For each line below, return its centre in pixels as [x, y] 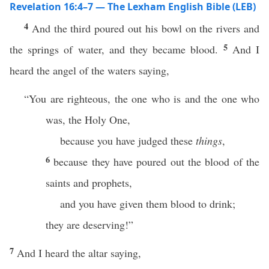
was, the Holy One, [88, 119]
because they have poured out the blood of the [157, 162]
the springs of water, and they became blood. [116, 49]
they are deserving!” [89, 225]
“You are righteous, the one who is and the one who [142, 98]
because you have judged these [128, 141]
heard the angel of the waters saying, [89, 70]
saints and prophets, [89, 183]
